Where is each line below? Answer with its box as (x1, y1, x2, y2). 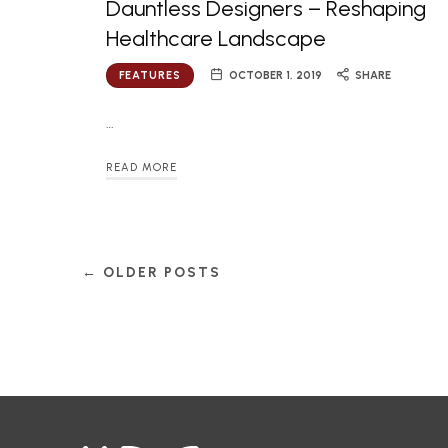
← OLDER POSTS (82, 263, 221, 281)
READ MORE (106, 160, 177, 174)
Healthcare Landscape (106, 25, 326, 53)
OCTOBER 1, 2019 (228, 69, 322, 83)
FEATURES (119, 69, 181, 83)
